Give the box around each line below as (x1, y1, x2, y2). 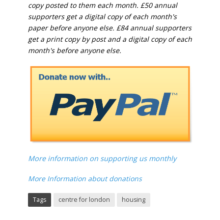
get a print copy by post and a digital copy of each (27, 34, 192, 44)
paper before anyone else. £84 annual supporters (27, 23, 192, 33)
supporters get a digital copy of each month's (27, 12, 177, 22)
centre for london (58, 195, 110, 204)
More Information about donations (27, 174, 142, 184)
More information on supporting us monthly (27, 154, 178, 164)
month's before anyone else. (27, 46, 121, 55)
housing (121, 195, 145, 204)
